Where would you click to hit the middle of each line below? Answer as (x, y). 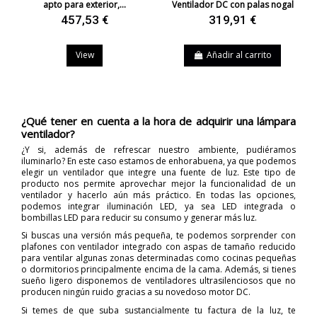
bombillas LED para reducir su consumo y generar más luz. (139, 217)
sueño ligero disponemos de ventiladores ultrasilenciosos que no (158, 281)
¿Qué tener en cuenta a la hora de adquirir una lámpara (158, 121)
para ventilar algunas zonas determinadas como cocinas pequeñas (158, 258)
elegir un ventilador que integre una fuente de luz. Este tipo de (158, 172)
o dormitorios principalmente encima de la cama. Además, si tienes (158, 270)
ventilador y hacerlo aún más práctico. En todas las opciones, (158, 195)
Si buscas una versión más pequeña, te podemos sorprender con (158, 236)
